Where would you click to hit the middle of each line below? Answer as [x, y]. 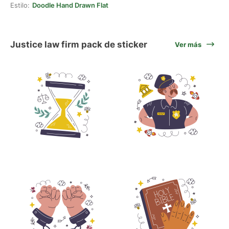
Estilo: [20, 5]
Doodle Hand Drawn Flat [70, 5]
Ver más [188, 44]
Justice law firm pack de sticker [79, 44]
